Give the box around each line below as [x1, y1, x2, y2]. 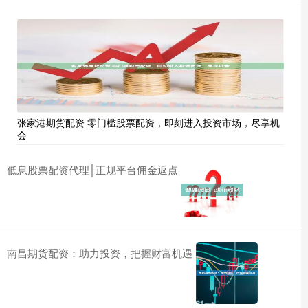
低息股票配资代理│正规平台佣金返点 [7, 162, 178, 177]
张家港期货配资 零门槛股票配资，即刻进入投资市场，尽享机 [17, 115, 280, 130]
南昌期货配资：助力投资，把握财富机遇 [7, 245, 192, 261]
